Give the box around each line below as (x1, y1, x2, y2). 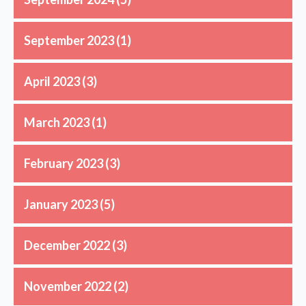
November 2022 (24, 278, 111, 294)
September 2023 (24, 32, 114, 48)
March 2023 (24, 114, 89, 130)
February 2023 (24, 155, 103, 171)
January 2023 (24, 196, 98, 212)
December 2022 (24, 237, 110, 253)
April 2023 (24, 73, 80, 89)
